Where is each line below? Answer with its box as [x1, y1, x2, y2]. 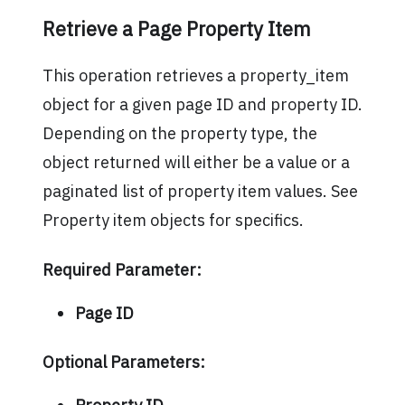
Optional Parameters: [42, 351, 205, 372]
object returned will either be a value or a [42, 151, 350, 173]
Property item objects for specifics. [42, 209, 304, 231]
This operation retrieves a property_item [42, 64, 349, 86]
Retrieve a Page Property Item [42, 16, 311, 42]
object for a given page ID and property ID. [42, 93, 363, 115]
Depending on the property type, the [42, 122, 317, 144]
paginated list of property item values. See [42, 180, 358, 202]
